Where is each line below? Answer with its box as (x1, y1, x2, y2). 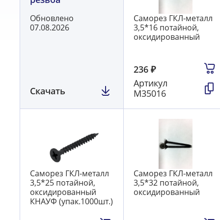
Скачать (30, 84, 65, 97)
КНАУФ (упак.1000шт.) (30, 196, 113, 207)
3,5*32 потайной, (134, 177, 199, 189)
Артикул (134, 77, 168, 89)
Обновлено (30, 13, 74, 24)
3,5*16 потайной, (134, 22, 199, 33)
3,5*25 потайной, (30, 177, 95, 189)
